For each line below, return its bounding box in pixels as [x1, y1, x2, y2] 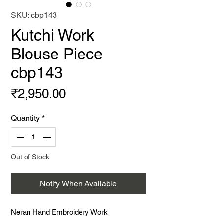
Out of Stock [11, 153, 49, 161]
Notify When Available [40, 179, 117, 188]
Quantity [11, 113, 40, 123]
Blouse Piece [11, 45, 103, 63]
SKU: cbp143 [11, 10, 57, 20]
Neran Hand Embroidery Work [11, 208, 108, 216]
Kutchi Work [11, 26, 94, 44]
